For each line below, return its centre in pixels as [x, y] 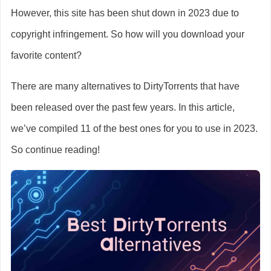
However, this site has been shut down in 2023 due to [125, 13]
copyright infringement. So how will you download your [128, 34]
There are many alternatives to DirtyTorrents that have [125, 86]
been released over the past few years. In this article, [123, 107]
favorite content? [46, 55]
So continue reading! [55, 150]
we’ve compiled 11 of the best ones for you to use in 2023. [134, 129]
